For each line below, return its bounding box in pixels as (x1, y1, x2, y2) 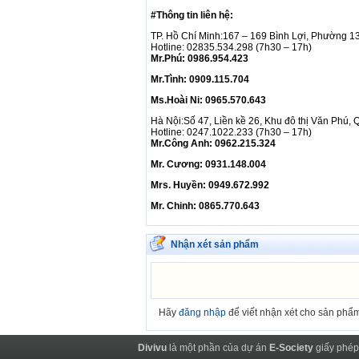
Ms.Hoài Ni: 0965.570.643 (151, 95, 278, 107)
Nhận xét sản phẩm (171, 239, 259, 251)
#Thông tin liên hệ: (151, 10, 233, 22)
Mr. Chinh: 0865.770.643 (151, 200, 260, 212)
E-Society (269, 342, 313, 353)
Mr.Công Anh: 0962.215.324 (151, 138, 302, 150)
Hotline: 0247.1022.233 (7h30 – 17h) (151, 127, 312, 139)
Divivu (138, 342, 167, 353)
